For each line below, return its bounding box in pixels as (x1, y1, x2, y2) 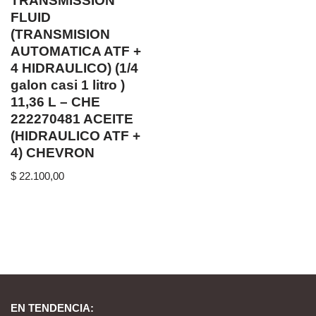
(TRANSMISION (11, 26, 110, 42)
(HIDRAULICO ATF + (11, 128, 140, 143)
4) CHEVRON (11, 145, 95, 160)
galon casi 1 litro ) (11, 77, 125, 92)
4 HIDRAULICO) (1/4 (11, 60, 138, 75)
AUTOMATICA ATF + (11, 43, 141, 59)
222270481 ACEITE (11, 111, 133, 126)
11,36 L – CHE (11, 94, 100, 109)
